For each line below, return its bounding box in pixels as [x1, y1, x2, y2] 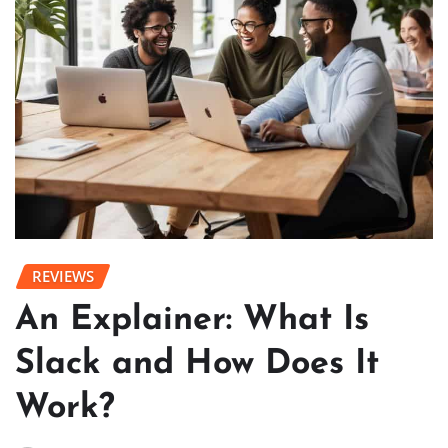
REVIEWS [32, 266, 94, 287]
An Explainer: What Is [15, 302, 369, 338]
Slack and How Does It [15, 346, 379, 382]
